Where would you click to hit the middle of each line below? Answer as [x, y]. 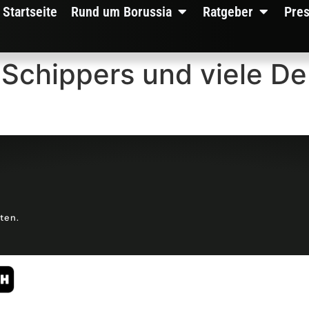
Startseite [30, 12]
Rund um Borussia [122, 12]
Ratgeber [228, 12]
